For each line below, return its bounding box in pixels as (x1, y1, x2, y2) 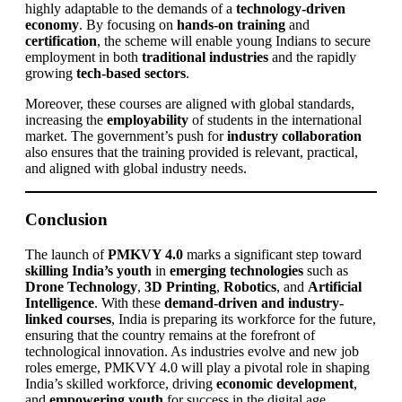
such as (303, 262, 348, 278)
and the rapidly (268, 49, 356, 66)
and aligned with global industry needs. (25, 161, 247, 177)
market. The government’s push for (25, 128, 227, 144)
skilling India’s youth (25, 262, 152, 278)
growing (25, 66, 76, 82)
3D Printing (144, 278, 216, 294)
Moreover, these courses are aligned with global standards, (25, 96, 354, 112)
